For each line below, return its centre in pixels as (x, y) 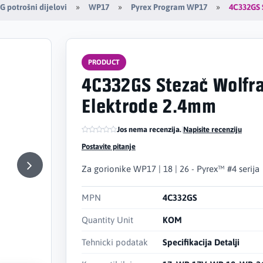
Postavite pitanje (108, 146)
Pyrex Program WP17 (169, 7)
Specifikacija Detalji (201, 242)
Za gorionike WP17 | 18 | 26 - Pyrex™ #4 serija (170, 168)
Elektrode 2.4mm (149, 107)
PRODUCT (104, 62)
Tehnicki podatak (114, 242)
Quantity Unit (107, 220)
